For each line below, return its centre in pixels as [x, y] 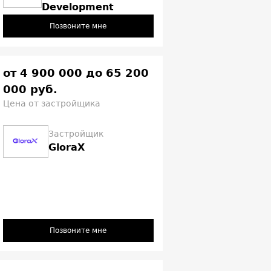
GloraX [66, 147]
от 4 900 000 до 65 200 [76, 73]
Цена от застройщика [51, 103]
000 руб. [30, 89]
